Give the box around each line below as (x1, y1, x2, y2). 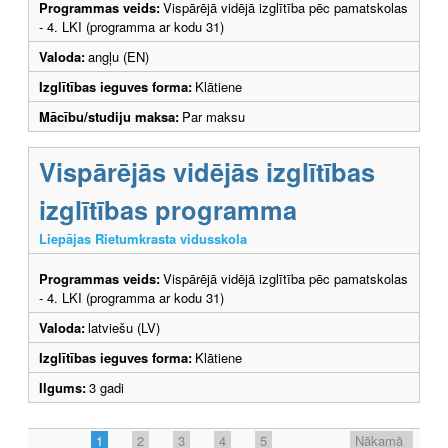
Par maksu (182, 106, 245, 126)
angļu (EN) (88, 46, 149, 66)
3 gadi (89, 377, 132, 397)
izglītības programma (39, 190, 297, 228)
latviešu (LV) (88, 317, 160, 337)
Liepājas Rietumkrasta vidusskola (39, 228, 247, 248)
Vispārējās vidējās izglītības (39, 152, 375, 190)
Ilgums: (39, 377, 86, 397)
